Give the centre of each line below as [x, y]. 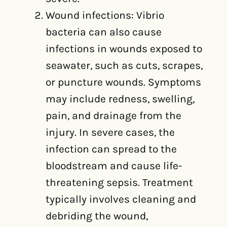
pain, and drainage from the [113, 116]
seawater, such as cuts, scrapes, [124, 65]
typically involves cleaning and [121, 199]
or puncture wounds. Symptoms [123, 82]
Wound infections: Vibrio [105, 15]
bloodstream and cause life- [114, 166]
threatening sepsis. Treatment [119, 182]
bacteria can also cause [104, 32]
